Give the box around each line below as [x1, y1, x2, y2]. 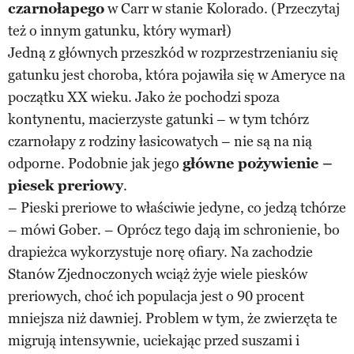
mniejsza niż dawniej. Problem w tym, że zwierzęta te [8, 309, 337, 327]
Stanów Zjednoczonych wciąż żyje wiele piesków [8, 265, 307, 283]
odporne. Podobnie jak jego [8, 154, 183, 172]
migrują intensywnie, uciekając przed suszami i [8, 331, 299, 349]
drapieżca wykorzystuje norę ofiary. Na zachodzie [8, 243, 313, 261]
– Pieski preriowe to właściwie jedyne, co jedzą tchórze [8, 198, 346, 217]
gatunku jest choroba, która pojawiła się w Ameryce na [8, 66, 345, 84]
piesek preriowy [8, 176, 123, 194]
